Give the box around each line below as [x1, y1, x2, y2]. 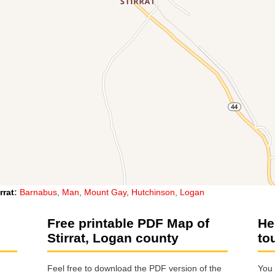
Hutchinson [131, 187, 175, 197]
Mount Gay [84, 187, 126, 197]
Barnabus [20, 187, 57, 197]
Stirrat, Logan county [47, 230, 179, 245]
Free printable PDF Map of [47, 215, 209, 230]
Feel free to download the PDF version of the [47, 263, 222, 274]
